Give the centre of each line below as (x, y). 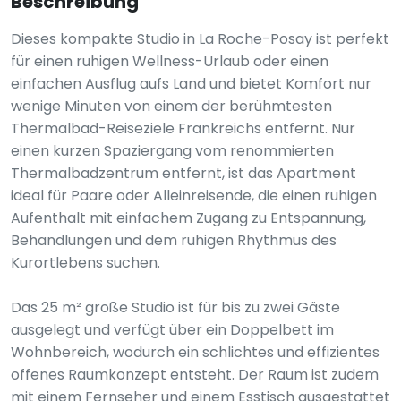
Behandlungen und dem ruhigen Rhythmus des (174, 240)
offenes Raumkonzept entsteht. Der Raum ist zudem (195, 375)
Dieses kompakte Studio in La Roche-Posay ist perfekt (200, 39)
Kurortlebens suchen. (85, 263)
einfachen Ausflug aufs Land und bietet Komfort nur (191, 84)
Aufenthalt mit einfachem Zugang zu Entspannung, (188, 218)
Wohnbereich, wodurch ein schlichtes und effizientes (195, 352)
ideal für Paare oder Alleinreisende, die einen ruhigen (194, 196)
